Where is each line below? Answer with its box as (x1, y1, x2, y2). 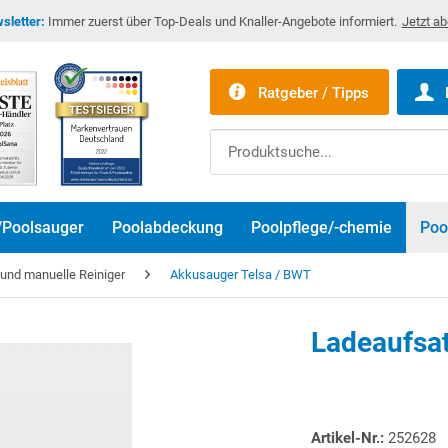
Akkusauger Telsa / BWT (170, 267, 311, 282)
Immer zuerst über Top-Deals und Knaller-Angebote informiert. (44, 14, 397, 29)
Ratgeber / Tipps (257, 83, 369, 102)
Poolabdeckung (112, 218, 223, 237)
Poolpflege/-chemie (251, 218, 392, 237)
